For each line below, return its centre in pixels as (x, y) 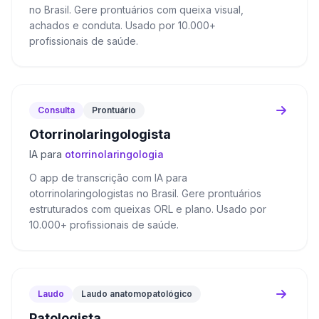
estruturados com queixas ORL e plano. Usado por (148, 209)
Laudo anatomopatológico (137, 294)
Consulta (56, 110)
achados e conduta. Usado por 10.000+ (122, 25)
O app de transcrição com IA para (108, 178)
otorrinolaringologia (114, 154)
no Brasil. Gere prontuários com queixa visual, (136, 10)
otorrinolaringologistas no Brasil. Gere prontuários (145, 193)
